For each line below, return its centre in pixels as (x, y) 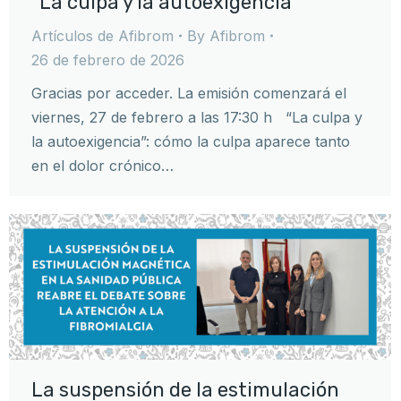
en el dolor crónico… (102, 165)
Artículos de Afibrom (102, 35)
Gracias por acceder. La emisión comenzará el (189, 93)
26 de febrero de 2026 (108, 60)
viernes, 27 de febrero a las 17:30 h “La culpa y (197, 117)
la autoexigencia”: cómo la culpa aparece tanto (191, 141)
